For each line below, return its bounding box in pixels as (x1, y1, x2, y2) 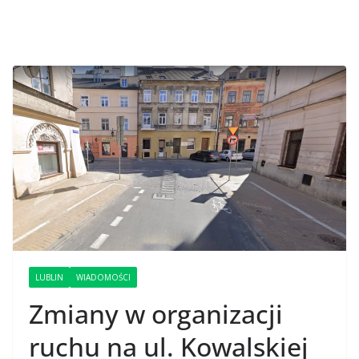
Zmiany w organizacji (29, 296, 283, 332)
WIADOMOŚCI (76, 272, 131, 284)
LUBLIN (35, 272, 63, 284)
